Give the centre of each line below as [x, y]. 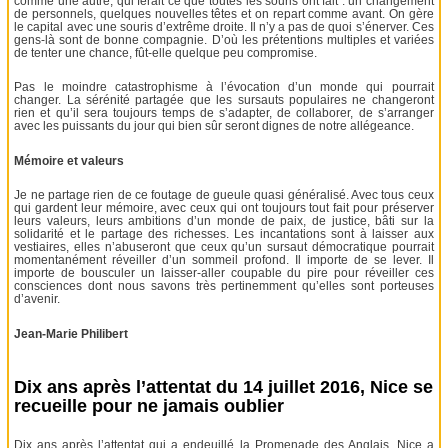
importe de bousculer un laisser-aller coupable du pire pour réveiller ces [224, 273]
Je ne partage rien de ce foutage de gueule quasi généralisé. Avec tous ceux [224, 195]
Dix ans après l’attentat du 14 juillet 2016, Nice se [224, 386]
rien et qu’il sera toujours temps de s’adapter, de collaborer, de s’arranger [224, 113]
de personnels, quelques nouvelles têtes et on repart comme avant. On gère [224, 13]
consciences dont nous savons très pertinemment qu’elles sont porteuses [224, 286]
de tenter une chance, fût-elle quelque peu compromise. [166, 52]
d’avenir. [37, 299]
